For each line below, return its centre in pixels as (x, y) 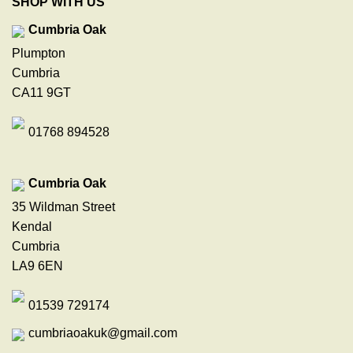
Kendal (32, 227)
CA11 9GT (41, 93)
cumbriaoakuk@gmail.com (103, 333)
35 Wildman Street (63, 207)
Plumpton (39, 54)
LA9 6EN (37, 266)
